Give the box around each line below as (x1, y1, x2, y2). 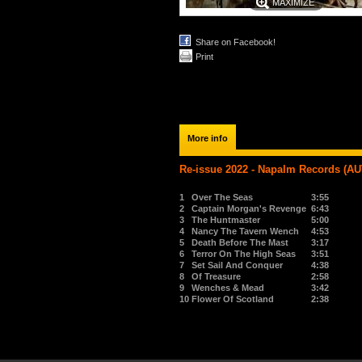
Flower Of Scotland (192, 294, 274, 304)
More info (187, 133, 228, 143)
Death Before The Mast (192, 238, 288, 247)
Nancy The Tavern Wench (192, 226, 299, 236)
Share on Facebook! (196, 37, 276, 47)
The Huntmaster (192, 215, 260, 225)
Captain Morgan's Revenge (192, 204, 311, 213)
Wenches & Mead (192, 283, 264, 293)
